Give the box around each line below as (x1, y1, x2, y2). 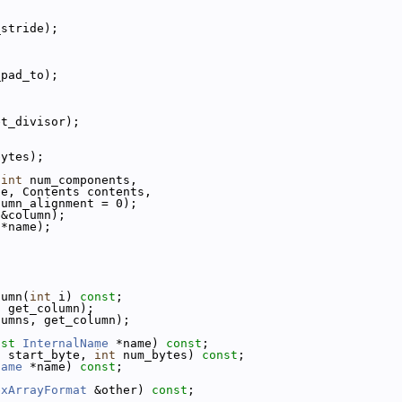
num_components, (22, 173, 137, 187)
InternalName (22, 336, 109, 350)
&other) (87, 383, 152, 397)
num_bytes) (116, 348, 202, 362)
